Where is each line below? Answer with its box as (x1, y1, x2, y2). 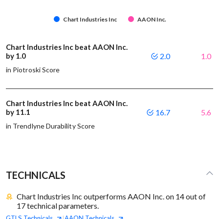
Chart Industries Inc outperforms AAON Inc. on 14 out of (17, 192, 206, 201)
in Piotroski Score (6, 66, 60, 74)
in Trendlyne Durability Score (6, 122, 95, 131)
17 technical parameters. (17, 201, 99, 211)
